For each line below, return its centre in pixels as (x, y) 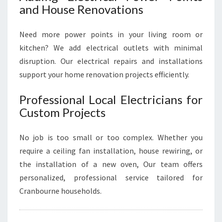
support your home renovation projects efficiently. (104, 74)
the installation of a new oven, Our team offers (111, 164)
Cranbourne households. (60, 191)
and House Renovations (81, 9)
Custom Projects (62, 112)
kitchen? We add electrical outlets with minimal (111, 48)
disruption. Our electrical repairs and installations (111, 61)
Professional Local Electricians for (111, 99)
